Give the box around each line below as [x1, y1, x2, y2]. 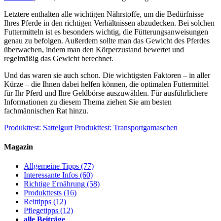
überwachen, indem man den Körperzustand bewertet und [4, 45, 184, 54]
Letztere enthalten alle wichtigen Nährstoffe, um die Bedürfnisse [4, 9, 204, 18]
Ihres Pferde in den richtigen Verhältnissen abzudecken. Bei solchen [4, 18, 215, 27]
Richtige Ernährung [24, 180, 85, 188]
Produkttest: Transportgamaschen [74, 123, 178, 132]
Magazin [4, 143, 33, 151]
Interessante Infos [24, 171, 78, 180]
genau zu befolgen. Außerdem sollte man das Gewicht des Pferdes [4, 36, 210, 45]
